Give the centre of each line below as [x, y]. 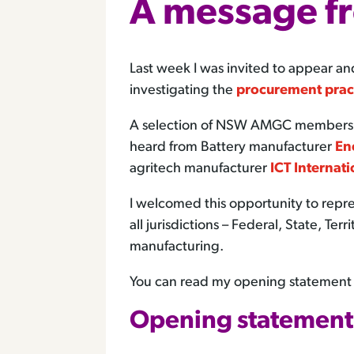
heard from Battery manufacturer [233, 148]
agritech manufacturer [200, 169]
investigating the [183, 91]
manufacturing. [177, 247]
